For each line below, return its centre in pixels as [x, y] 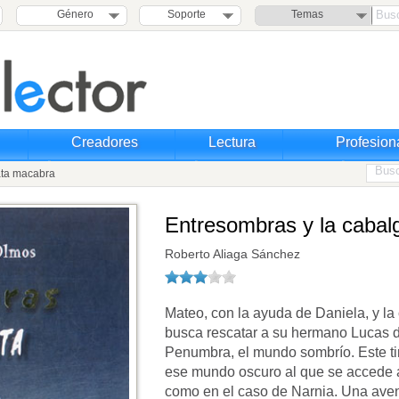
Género [72, 14]
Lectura [232, 142]
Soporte [187, 14]
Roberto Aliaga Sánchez [232, 254]
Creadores [105, 142]
